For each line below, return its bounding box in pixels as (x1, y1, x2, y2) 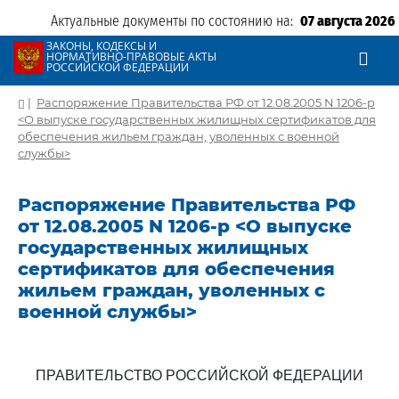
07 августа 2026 (300, 12, 395, 29)
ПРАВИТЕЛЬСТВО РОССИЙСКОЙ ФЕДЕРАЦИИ (36, 368, 363, 383)
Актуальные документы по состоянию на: (51, 12, 300, 29)
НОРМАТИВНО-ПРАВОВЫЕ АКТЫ (46, 49, 216, 64)
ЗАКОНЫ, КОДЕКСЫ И (46, 38, 157, 53)
